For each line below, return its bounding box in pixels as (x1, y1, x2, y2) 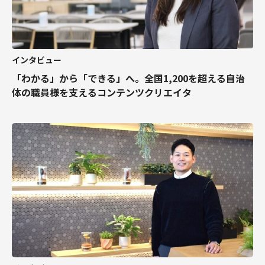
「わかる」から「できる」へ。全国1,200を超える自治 (12, 70, 245, 85)
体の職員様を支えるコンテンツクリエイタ (12, 85, 192, 99)
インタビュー (12, 53, 62, 66)
